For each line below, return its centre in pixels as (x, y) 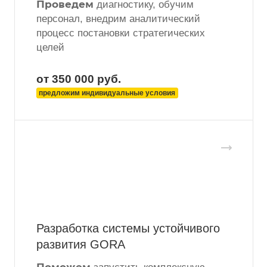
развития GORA (81, 245)
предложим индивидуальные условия (107, 93)
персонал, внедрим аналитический (118, 19)
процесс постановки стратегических (121, 33)
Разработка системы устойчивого (128, 229)
